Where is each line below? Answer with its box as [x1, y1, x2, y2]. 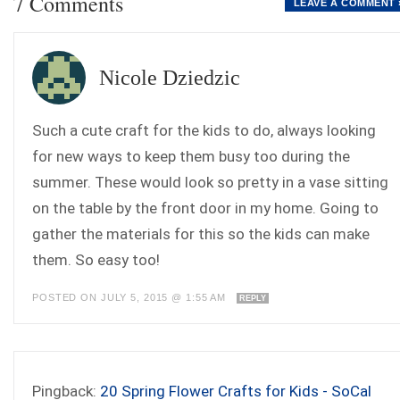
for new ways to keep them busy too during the [32, 147, 350, 166]
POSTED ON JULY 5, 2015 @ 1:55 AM [32, 292, 230, 304]
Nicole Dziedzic [99, 66, 240, 90]
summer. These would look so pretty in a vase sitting [32, 173, 388, 192]
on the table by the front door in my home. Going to [32, 199, 379, 218]
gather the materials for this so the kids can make [32, 225, 370, 244]
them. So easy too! [32, 251, 160, 270]
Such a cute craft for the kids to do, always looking [32, 121, 376, 140]
